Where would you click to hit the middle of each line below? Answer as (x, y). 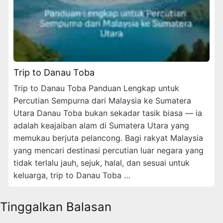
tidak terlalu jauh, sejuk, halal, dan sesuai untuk (102, 163)
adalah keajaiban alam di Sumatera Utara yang (101, 125)
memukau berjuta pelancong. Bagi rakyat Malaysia (108, 138)
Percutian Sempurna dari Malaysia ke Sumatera (102, 100)
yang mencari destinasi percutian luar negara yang (109, 150)
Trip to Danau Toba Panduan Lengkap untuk (96, 88)
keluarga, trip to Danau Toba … (72, 175)
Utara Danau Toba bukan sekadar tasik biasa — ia (108, 113)
